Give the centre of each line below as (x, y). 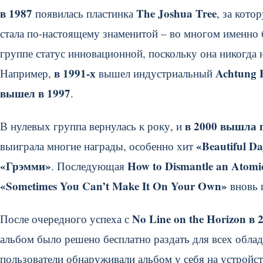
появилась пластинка (84, 13)
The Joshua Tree (176, 13)
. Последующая (88, 166)
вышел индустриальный (156, 73)
